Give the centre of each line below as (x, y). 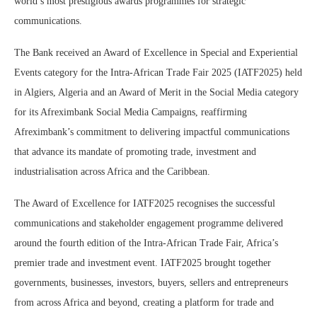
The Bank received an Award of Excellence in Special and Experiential (156, 53)
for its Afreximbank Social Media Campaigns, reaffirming (131, 113)
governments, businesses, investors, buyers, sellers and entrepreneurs (151, 283)
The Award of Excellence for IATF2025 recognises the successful (145, 204)
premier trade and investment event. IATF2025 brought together (143, 263)
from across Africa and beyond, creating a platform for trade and (144, 303)
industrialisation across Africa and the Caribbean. (112, 172)
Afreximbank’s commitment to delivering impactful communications (152, 132)
